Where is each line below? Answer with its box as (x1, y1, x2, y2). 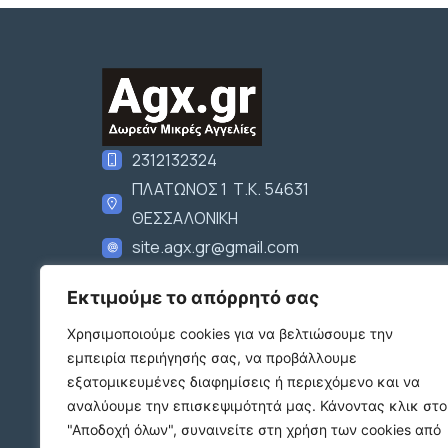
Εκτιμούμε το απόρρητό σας (67, 287, 319, 308)
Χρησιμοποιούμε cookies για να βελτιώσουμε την (67, 325, 393, 342)
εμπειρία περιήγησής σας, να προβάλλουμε (67, 349, 357, 366)
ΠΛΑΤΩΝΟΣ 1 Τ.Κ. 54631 (132, 177, 309, 200)
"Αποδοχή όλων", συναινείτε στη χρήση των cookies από (67, 421, 441, 438)
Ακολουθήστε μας (102, 264, 234, 287)
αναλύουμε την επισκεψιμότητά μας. (67, 397, 316, 414)
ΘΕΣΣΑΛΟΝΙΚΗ (132, 206, 238, 229)
